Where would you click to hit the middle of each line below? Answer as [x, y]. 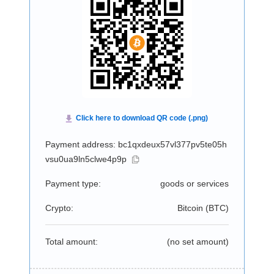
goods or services [194, 183]
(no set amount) [198, 242]
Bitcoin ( [193, 208]
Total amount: [71, 242]
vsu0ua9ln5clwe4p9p [86, 159]
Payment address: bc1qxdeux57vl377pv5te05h [136, 144]
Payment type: [73, 183]
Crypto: [59, 208]
